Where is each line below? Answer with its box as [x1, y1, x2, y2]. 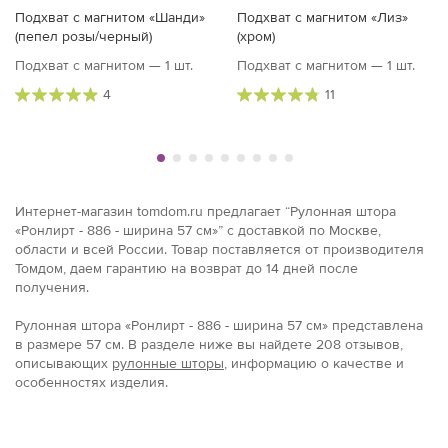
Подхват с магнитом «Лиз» [237, 9, 408, 27]
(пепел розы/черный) [15, 28, 152, 46]
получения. [15, 279, 89, 297]
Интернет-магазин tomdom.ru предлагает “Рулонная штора [15, 203, 396, 221]
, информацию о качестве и [224, 355, 404, 373]
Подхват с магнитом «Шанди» [15, 9, 205, 27]
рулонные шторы [112, 355, 224, 373]
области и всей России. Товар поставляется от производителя [15, 241, 424, 259]
